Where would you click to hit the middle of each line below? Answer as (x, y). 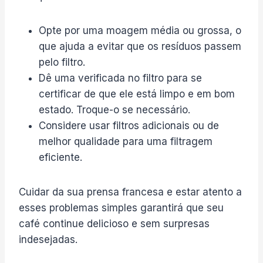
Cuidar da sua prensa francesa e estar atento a (130, 192)
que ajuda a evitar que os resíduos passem (140, 46)
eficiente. (60, 157)
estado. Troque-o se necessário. (114, 109)
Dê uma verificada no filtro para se (120, 78)
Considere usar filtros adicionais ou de (129, 125)
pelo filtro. (62, 62)
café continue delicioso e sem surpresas (114, 223)
